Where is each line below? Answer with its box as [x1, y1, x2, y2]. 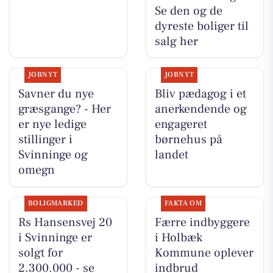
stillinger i [18, 131, 73, 147]
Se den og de [154, 2, 222, 19]
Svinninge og [18, 146, 88, 163]
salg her [154, 33, 198, 49]
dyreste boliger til [154, 18, 249, 34]
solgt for [18, 245, 63, 261]
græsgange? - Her [18, 101, 111, 117]
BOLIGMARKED [27, 199, 83, 208]
